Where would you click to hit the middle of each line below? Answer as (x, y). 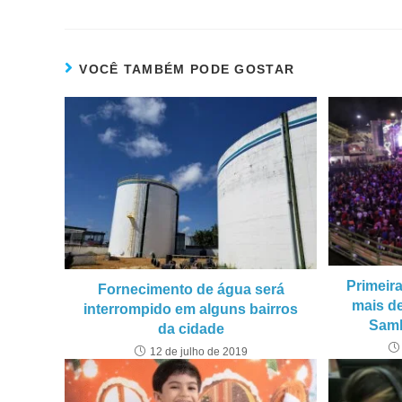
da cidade (191, 329)
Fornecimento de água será (191, 290)
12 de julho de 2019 (198, 352)
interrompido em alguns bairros (191, 310)
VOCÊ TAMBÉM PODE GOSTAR (187, 69)
